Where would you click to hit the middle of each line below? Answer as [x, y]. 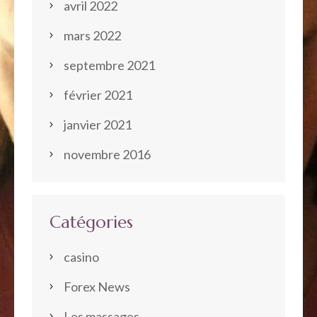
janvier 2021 [98, 124]
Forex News [97, 286]
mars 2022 [92, 35]
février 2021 [98, 94]
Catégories [91, 222]
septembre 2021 [109, 65]
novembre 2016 [107, 154]
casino [81, 257]
